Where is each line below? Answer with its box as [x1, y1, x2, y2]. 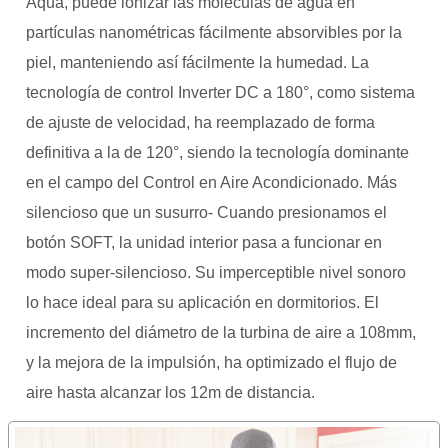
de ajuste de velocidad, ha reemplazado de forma [26, 114, 375, 131]
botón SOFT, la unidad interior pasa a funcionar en [26, 234, 382, 251]
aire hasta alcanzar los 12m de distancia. [26, 384, 315, 401]
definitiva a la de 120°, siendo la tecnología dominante [26, 144, 409, 161]
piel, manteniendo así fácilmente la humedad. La [26, 54, 369, 71]
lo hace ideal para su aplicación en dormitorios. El [26, 294, 379, 311]
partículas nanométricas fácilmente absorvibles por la [26, 24, 402, 41]
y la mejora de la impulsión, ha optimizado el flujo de [26, 354, 397, 371]
